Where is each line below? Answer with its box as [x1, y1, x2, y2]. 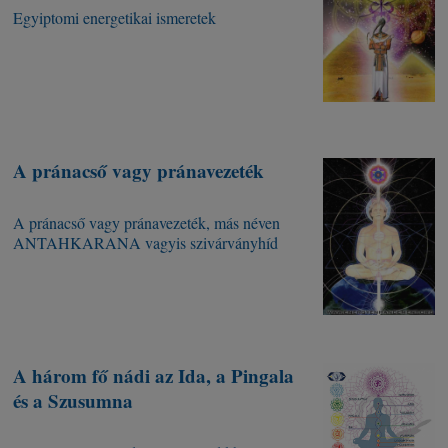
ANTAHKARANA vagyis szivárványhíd [13, 232, 279, 254]
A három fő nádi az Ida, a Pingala [13, 362, 295, 390]
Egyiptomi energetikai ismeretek [13, 7, 217, 29]
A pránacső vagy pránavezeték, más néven [13, 212, 281, 234]
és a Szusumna [13, 387, 134, 415]
